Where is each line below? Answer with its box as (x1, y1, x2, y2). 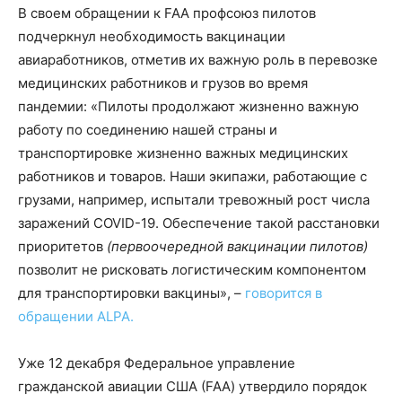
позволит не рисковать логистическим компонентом (18, 260, 366, 278)
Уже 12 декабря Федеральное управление (18, 354, 295, 371)
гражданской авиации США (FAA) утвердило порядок (18, 377, 367, 395)
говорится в (245, 284, 322, 301)
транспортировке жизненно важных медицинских (18, 144, 348, 162)
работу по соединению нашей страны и (18, 120, 277, 138)
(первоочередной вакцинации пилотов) (107, 237, 368, 255)
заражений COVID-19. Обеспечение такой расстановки (18, 214, 380, 232)
